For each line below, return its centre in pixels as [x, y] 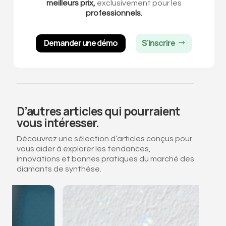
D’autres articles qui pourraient [98, 111]
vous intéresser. [58, 123]
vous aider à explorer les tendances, [83, 149]
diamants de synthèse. [59, 169]
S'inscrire [159, 43]
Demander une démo [81, 43]
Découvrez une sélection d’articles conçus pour [104, 139]
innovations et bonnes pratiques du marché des [105, 159]
